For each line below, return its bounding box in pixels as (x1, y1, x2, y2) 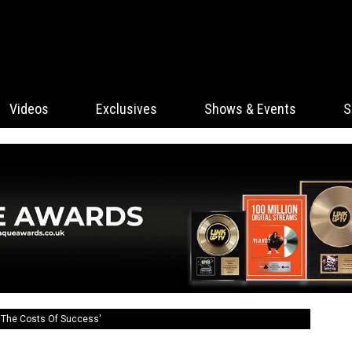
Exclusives (96, 101, 157, 117)
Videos (9, 101, 49, 117)
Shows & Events (204, 101, 296, 117)
